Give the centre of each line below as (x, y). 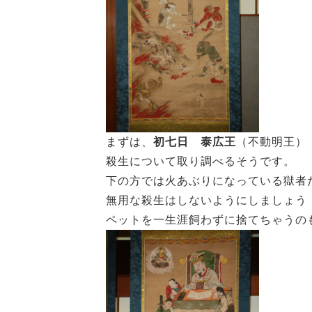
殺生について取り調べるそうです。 (201, 161)
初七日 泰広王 (195, 142)
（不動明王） (272, 142)
